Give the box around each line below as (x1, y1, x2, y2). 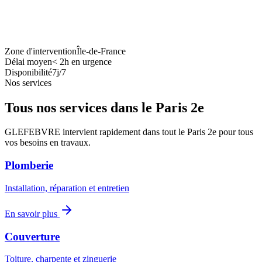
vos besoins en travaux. (5, 137, 91, 148)
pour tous (216, 127, 253, 137)
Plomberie (5, 159, 53, 172)
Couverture (5, 230, 60, 243)
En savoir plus (5, 208, 60, 219)
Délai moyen (5, 56, 52, 67)
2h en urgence (57, 56, 112, 67)
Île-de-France (77, 46, 126, 56)
